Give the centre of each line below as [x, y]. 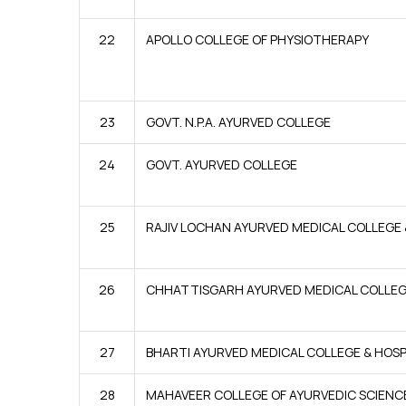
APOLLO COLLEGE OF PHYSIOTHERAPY [257, 39]
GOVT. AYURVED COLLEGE [222, 164]
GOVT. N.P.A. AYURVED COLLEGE [238, 122]
